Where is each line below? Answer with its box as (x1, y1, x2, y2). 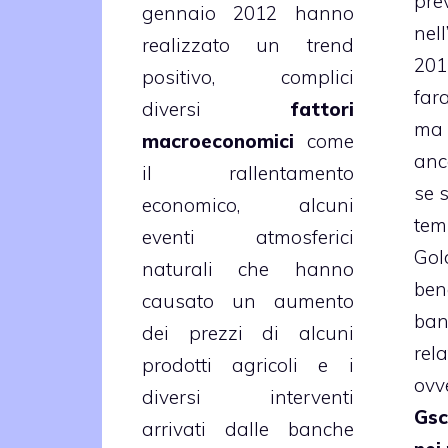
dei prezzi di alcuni (142, 320, 354, 345)
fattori (289, 96, 354, 121)
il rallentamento (142, 160, 354, 185)
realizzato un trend (142, 32, 354, 57)
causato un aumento (142, 288, 354, 313)
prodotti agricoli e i (142, 352, 354, 377)
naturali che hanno (142, 256, 354, 281)
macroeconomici (142, 128, 294, 153)
